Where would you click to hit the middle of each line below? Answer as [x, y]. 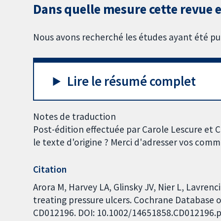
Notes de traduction [75, 117]
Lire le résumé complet [132, 81]
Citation [50, 169]
